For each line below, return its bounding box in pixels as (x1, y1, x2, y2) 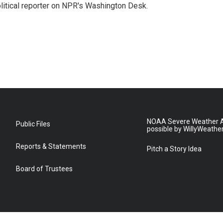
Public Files (16, 120, 50, 128)
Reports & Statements (16, 142, 86, 150)
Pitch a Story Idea (147, 145, 202, 153)
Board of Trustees (16, 165, 73, 173)
